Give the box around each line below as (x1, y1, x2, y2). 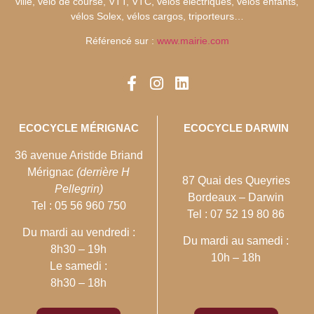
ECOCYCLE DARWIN (183, 121, 289, 134)
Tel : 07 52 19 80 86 (187, 207, 285, 220)
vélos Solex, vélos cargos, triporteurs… (70, 11, 244, 22)
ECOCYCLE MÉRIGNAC (18, 121, 139, 134)
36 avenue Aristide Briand (14, 149, 143, 161)
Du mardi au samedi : (183, 235, 289, 247)
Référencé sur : (85, 35, 157, 47)
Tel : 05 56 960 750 (31, 199, 126, 212)
